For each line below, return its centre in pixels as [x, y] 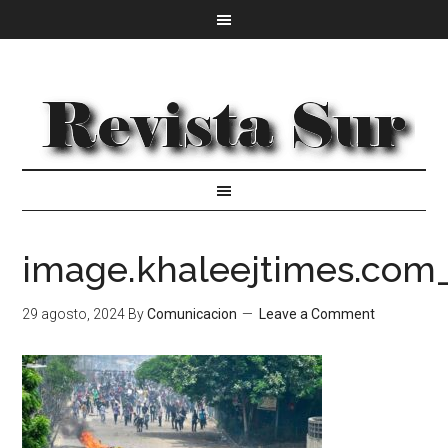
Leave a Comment [317, 314]
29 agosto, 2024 [74, 314]
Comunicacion [192, 314]
